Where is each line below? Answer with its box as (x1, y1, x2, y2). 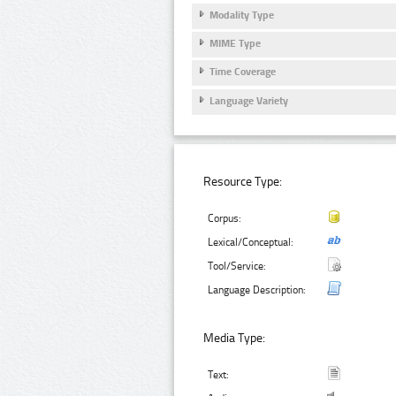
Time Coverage (209, 65, 276, 79)
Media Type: (203, 330, 266, 346)
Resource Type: (203, 173, 283, 189)
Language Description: (208, 283, 307, 296)
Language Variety (209, 94, 288, 107)
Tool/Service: (208, 259, 267, 272)
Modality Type (209, 8, 274, 21)
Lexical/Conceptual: (208, 235, 294, 248)
